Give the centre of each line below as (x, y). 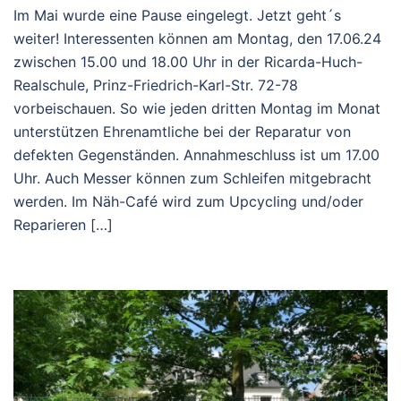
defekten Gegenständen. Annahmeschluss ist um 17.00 (196, 154)
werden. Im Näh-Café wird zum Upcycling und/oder (188, 201)
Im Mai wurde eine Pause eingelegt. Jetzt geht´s (177, 15)
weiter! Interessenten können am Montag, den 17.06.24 (197, 38)
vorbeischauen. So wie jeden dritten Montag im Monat (197, 108)
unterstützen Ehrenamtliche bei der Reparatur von (182, 131)
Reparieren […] (63, 224)
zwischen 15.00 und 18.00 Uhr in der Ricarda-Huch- (188, 61)
